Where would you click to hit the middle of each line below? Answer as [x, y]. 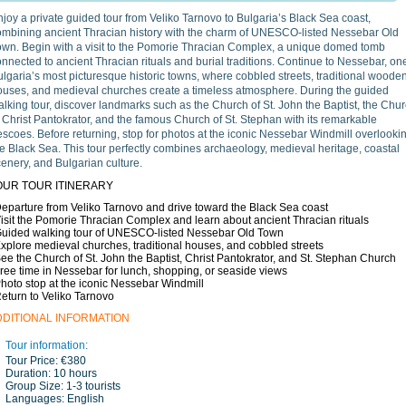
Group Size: [36, 386]
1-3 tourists [93, 386]
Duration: [29, 373]
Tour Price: [33, 361]
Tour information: [47, 345]
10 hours [75, 373]
